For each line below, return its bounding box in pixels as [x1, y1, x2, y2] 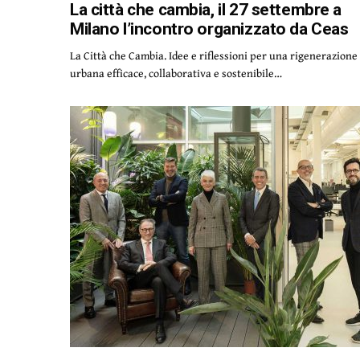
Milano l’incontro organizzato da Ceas [70, 19, 349, 39]
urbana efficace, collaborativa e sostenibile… [70, 65, 283, 81]
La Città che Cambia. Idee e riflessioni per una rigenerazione [70, 47, 358, 63]
